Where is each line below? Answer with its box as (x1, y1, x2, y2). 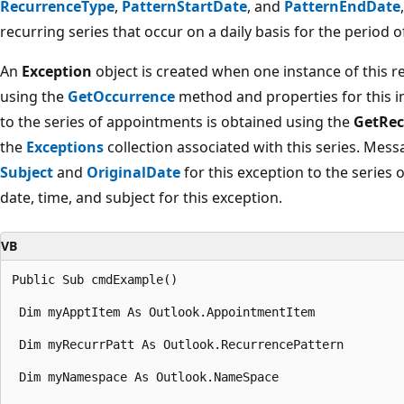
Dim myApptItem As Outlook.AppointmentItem (12, 304, 322, 319)
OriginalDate (87, 161, 180, 182)
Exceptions (26, 136, 104, 157)
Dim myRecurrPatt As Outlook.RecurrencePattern (12, 336, 351, 352)
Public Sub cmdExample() (12, 271, 185, 287)
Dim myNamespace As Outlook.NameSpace (12, 369, 286, 384)
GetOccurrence (68, 86, 175, 106)
